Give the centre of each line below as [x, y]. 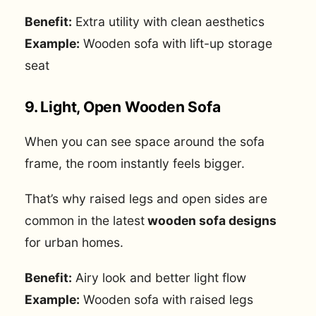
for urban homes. [74, 242]
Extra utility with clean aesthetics [168, 21]
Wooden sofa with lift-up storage [176, 43]
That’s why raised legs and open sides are [146, 198]
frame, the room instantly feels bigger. [135, 163]
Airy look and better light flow [159, 278]
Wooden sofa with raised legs [166, 300]
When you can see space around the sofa [145, 141]
